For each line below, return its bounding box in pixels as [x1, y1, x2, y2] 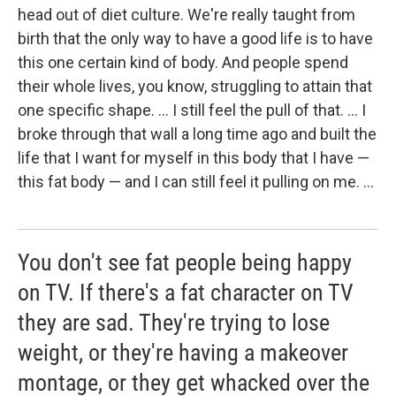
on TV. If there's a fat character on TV [18, 279, 354, 307]
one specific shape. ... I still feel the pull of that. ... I [18, 101, 366, 120]
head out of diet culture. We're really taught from [18, 5, 355, 25]
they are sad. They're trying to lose [18, 309, 330, 337]
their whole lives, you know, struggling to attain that [18, 77, 372, 96]
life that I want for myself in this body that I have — [18, 148, 369, 168]
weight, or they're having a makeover [18, 339, 348, 367]
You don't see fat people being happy [18, 249, 352, 277]
